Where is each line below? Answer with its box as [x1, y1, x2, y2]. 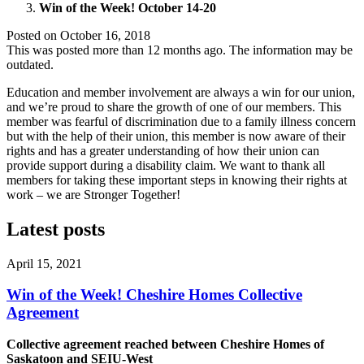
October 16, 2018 [60, 28, 150, 42]
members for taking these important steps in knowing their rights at [6, 172, 347, 187]
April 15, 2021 [6, 256, 82, 271]
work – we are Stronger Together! [6, 187, 180, 201]
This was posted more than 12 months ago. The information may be [6, 42, 353, 57]
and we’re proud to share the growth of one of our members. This [6, 99, 341, 114]
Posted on [6, 28, 60, 42]
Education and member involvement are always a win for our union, [6, 84, 355, 99]
